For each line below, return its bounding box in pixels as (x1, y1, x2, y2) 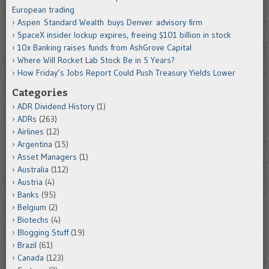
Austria (17, 177, 43, 188)
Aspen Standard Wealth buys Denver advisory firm (17, 17, 202, 28)
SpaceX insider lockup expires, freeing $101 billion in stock (17, 29, 231, 41)
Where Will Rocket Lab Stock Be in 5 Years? (17, 55, 175, 66)
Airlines (17, 126, 44, 138)
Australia (17, 164, 49, 175)
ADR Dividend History (17, 101, 94, 112)
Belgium (17, 202, 46, 213)
